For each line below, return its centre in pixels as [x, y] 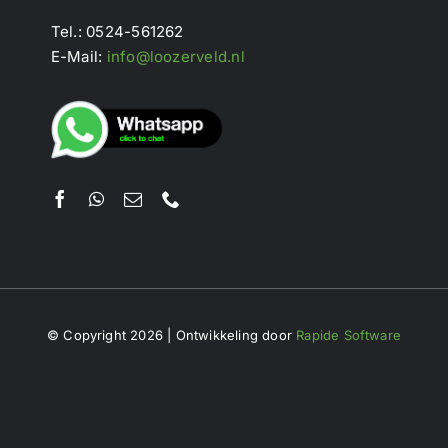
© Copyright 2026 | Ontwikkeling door [171, 334]
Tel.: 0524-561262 [117, 31]
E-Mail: [78, 56]
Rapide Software [349, 334]
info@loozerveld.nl [175, 56]
